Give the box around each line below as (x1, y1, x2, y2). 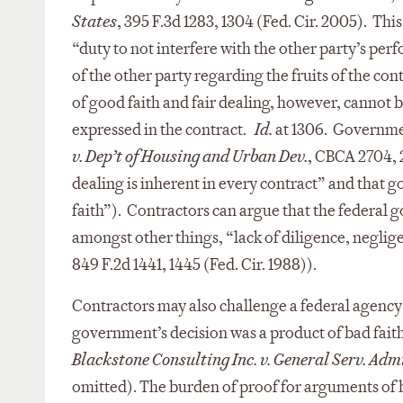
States (72, 12, 117, 32)
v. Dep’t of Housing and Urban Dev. (72, 147, 308, 167)
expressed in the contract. (72, 120, 255, 140)
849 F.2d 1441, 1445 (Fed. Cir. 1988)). (72, 255, 319, 275)
